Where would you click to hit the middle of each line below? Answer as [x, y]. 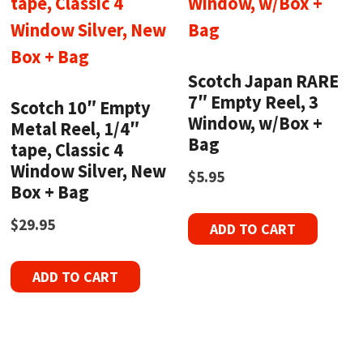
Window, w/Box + [256, 124]
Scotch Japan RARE [264, 81]
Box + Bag [50, 192]
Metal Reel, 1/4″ [75, 129]
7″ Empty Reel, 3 [254, 102]
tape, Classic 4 [67, 150]
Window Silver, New [89, 171]
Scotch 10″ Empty [81, 108]
